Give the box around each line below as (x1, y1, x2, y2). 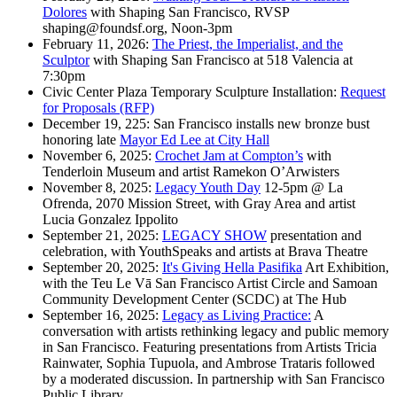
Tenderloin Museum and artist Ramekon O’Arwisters (43, 164, 339, 180)
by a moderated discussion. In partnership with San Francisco (43, 371, 385, 387)
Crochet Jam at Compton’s (155, 148, 303, 164)
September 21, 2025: (43, 228, 162, 244)
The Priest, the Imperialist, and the (152, 36, 343, 52)
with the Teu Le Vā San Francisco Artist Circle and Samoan (43, 276, 378, 292)
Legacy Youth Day (155, 180, 261, 196)
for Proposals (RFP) (43, 100, 154, 116)
